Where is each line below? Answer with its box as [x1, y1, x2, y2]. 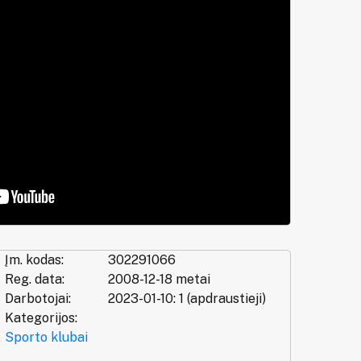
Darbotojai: [4, 291, 71, 307]
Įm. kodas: [4, 252, 64, 268]
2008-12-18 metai [107, 272, 210, 288]
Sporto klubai [4, 330, 88, 346]
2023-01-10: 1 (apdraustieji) [107, 291, 266, 307]
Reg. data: [4, 272, 64, 288]
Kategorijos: [4, 310, 77, 326]
